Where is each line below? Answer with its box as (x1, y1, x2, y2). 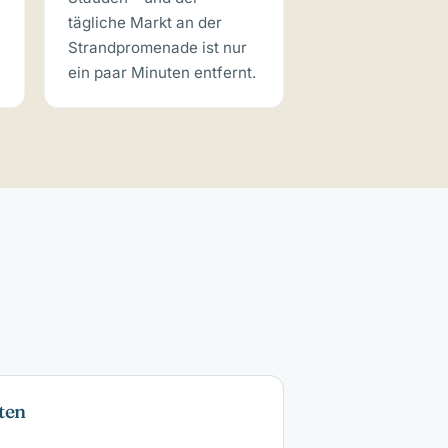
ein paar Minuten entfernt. (67, 62, 256, 82)
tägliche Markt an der (67, 12, 222, 32)
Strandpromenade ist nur (67, 37, 247, 57)
